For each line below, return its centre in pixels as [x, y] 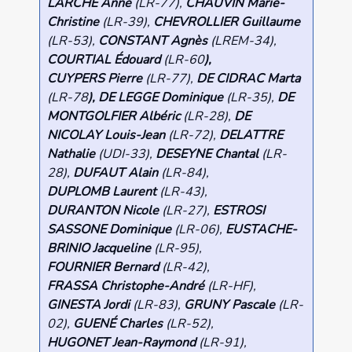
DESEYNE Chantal [207, 154]
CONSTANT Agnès [152, 41]
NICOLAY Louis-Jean [106, 136]
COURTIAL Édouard [103, 60]
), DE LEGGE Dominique [155, 98]
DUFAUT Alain [115, 173]
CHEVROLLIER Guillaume [226, 22]
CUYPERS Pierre [94, 79]
